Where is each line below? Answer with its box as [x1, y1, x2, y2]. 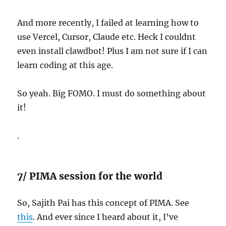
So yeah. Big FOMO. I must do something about [17, 88, 206, 99]
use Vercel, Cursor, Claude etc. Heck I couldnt [17, 32, 196, 42]
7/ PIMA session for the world [17, 170, 163, 183]
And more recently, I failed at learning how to [17, 18, 199, 28]
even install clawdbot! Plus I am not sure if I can [17, 46, 208, 56]
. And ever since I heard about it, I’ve [33, 212, 179, 222]
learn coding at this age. [17, 60, 114, 71]
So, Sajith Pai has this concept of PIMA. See [17, 198, 190, 208]
